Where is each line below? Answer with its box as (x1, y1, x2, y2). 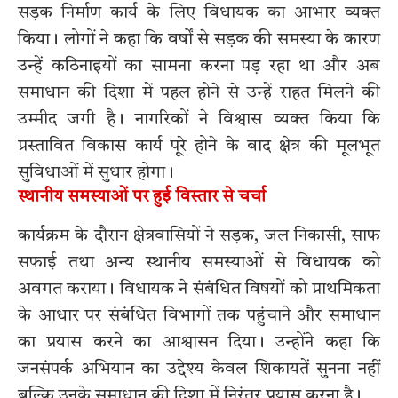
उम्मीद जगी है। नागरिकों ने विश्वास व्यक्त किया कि (18, 111, 380, 130)
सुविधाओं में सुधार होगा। (18, 164, 174, 183)
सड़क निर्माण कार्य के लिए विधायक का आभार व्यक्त (18, 4, 380, 23)
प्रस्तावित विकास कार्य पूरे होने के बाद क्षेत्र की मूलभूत (18, 138, 380, 156)
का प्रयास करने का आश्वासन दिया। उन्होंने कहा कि (18, 333, 380, 352)
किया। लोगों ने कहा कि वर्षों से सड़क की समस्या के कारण (18, 31, 380, 50)
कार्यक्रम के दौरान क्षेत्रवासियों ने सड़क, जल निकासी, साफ (18, 227, 380, 245)
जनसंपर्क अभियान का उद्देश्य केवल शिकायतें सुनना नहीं (18, 360, 380, 378)
